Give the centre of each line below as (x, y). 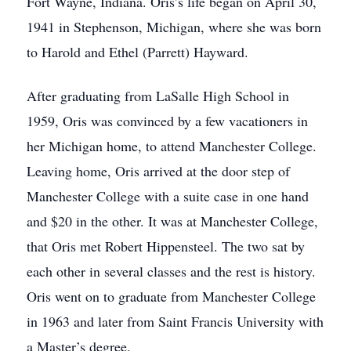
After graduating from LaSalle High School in (158, 96)
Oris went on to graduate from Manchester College (171, 296)
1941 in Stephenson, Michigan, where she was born (174, 27)
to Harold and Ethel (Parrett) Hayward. (138, 52)
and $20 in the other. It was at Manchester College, (172, 221)
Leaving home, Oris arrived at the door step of (158, 171)
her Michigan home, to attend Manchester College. (172, 146)
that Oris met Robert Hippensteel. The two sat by (166, 246)
